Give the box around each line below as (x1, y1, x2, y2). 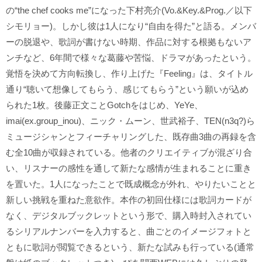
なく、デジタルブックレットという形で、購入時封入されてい (6, 210, 251, 220)
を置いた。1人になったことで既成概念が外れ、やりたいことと (6, 178, 256, 189)
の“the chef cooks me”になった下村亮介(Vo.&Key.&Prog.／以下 (6, 5, 252, 15)
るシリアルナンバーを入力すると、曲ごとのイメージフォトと (6, 226, 251, 236)
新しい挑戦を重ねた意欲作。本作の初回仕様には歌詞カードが (6, 194, 251, 205)
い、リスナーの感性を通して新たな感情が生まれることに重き (6, 163, 251, 173)
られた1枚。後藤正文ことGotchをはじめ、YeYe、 (6, 99, 203, 110)
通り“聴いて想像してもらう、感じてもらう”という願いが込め (6, 84, 249, 94)
